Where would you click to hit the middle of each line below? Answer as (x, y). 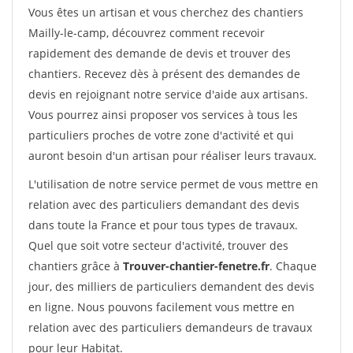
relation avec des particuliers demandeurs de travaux (170, 327)
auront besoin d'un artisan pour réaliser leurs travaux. (173, 156)
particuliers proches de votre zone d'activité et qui (161, 135)
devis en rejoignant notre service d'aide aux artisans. (168, 94)
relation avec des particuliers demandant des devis (164, 204)
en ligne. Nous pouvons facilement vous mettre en (162, 307)
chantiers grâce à (76, 266)
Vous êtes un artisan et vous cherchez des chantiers (166, 12)
